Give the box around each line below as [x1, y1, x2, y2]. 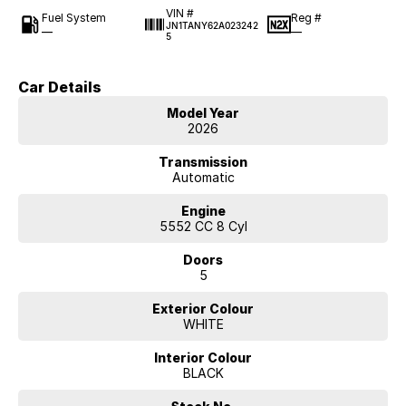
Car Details [18, 78, 101, 96]
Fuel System [42, 10, 106, 24]
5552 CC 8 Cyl [159, 218, 247, 234]
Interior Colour [154, 350, 252, 365]
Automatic [171, 169, 235, 185]
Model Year [167, 105, 239, 121]
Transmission [159, 154, 247, 169]
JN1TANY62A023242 [166, 20, 259, 31]
